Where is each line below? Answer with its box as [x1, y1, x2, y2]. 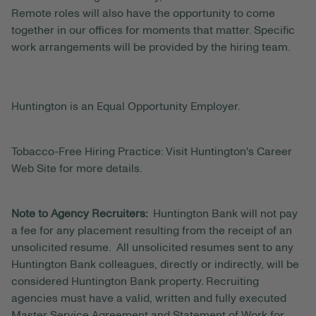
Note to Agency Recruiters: [11, 208, 153, 220]
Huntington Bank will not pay [153, 208, 298, 220]
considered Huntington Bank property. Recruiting [11, 276, 259, 288]
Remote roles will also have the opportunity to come [11, 8, 275, 20]
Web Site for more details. [11, 163, 142, 175]
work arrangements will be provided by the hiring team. [11, 42, 290, 54]
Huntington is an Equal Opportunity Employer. [11, 101, 240, 113]
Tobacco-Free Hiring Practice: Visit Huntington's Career [11, 146, 292, 158]
